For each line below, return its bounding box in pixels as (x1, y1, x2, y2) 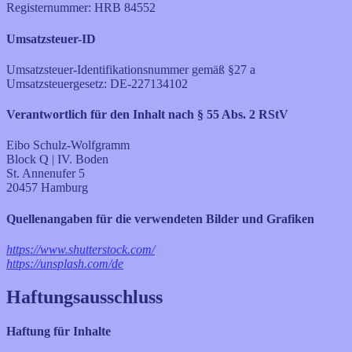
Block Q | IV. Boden (6, 152, 108, 167)
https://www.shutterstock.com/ (6, 243, 155, 257)
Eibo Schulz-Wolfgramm (6, 138, 130, 152)
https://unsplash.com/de (6, 257, 123, 271)
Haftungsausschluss (6, 286, 163, 307)
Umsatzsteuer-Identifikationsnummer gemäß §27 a (6, 62, 255, 76)
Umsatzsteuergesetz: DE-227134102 (6, 76, 188, 90)
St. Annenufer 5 (6, 167, 85, 181)
